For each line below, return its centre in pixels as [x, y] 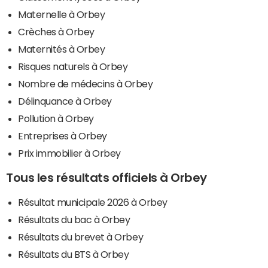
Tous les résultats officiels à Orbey [106, 177]
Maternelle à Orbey [62, 14]
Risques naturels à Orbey [73, 66]
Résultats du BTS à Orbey [74, 254]
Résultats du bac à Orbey [74, 219]
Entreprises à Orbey [63, 135]
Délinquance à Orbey [65, 101]
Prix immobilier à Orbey [69, 153]
